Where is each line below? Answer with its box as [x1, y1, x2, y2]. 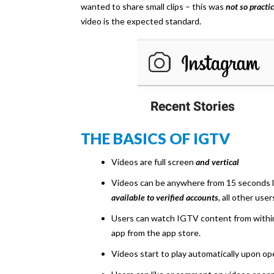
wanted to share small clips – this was [81, 1, 226, 12]
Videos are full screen [111, 157, 194, 168]
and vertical [194, 157, 239, 168]
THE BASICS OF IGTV [81, 129, 230, 148]
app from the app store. [111, 228, 201, 239]
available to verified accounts [111, 192, 218, 203]
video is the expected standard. [81, 16, 201, 27]
